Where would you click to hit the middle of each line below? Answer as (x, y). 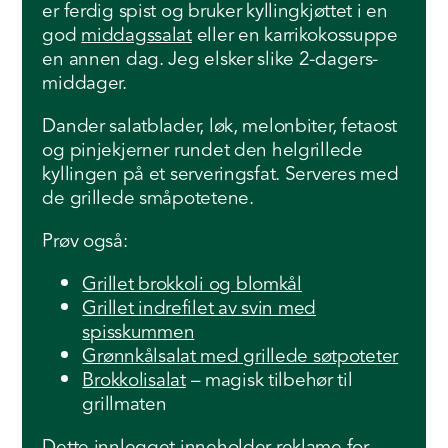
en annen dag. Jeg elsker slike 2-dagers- (210, 59)
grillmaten (124, 404)
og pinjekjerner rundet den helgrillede (202, 150)
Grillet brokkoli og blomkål (192, 284)
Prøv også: (85, 241)
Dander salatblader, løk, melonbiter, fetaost (220, 126)
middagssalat (136, 35)
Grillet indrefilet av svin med (199, 308)
